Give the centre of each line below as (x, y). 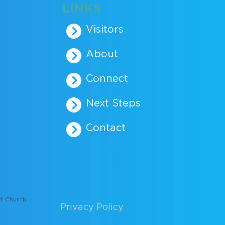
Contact (106, 128)
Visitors (105, 30)
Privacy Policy (92, 207)
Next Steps (113, 103)
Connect (107, 79)
